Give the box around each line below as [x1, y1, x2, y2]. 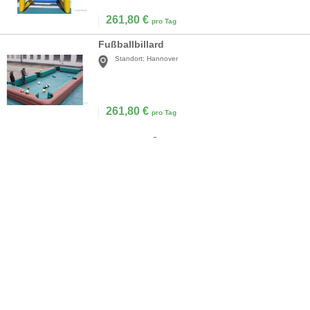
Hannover [147, 55, 178, 63]
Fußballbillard [98, 39, 164, 51]
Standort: [115, 55, 145, 63]
